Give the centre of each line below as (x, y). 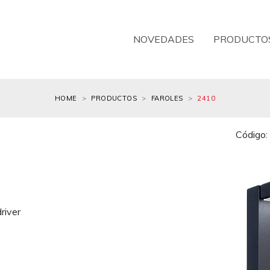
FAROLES (167, 98)
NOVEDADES (164, 39)
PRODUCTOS (114, 98)
